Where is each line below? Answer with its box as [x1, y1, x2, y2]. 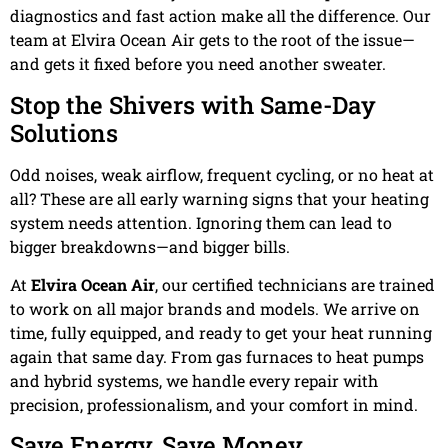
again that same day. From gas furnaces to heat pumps [10, 345, 424, 367]
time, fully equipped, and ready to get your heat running [10, 321, 432, 343]
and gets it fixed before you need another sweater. [10, 53, 386, 75]
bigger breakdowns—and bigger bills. [10, 235, 290, 257]
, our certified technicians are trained [155, 273, 435, 295]
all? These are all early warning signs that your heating [10, 187, 429, 209]
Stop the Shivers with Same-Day [10, 88, 376, 121]
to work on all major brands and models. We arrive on [10, 297, 420, 319]
